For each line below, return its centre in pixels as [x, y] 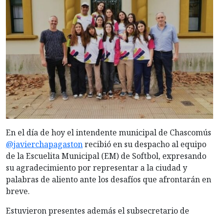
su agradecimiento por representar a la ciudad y [97, 167]
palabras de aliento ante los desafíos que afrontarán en [109, 179]
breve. [18, 191]
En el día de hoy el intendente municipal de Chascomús [109, 132]
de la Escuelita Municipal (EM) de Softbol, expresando [106, 156]
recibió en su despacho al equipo [144, 144]
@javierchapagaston [44, 144]
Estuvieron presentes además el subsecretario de [98, 210]
